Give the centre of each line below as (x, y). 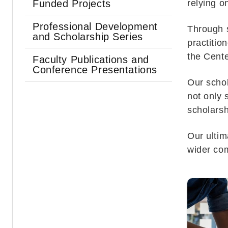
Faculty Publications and (91, 60)
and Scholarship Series (88, 37)
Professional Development (95, 26)
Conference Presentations (95, 70)
